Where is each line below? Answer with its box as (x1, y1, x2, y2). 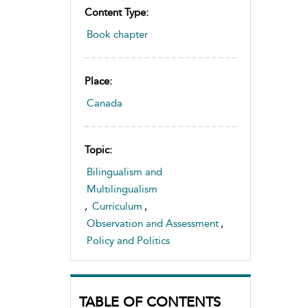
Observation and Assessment (87, 217, 219, 230)
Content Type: (85, 6, 148, 19)
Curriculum (92, 200, 142, 212)
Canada (87, 97, 122, 109)
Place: (85, 75, 112, 87)
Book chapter (87, 28, 148, 41)
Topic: (85, 144, 112, 156)
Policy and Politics (87, 234, 170, 247)
